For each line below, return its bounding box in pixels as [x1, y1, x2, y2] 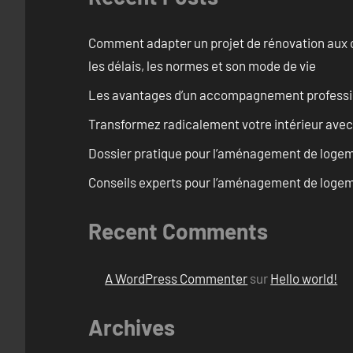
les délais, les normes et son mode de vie [88, 58, 316, 74]
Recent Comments [88, 217, 268, 245]
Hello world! [270, 269, 338, 286]
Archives [88, 313, 175, 340]
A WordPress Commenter [105, 269, 248, 286]
